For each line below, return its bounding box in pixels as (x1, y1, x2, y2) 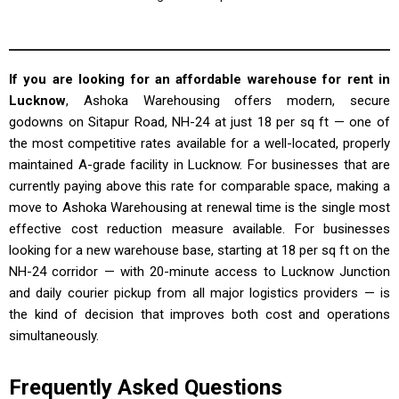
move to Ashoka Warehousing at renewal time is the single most (9, 199, 390, 216)
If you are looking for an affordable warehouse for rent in (9, 71, 390, 88)
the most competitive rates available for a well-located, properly (9, 135, 390, 152)
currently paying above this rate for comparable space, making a (9, 178, 390, 195)
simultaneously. (9, 328, 99, 345)
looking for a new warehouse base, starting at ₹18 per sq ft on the (9, 242, 390, 259)
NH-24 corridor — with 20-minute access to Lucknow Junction (9, 264, 390, 281)
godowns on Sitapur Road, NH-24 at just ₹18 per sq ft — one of (9, 114, 390, 131)
